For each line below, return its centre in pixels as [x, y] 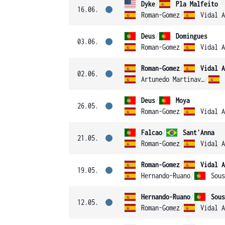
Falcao [152, 132]
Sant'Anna [199, 132]
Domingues [192, 36]
